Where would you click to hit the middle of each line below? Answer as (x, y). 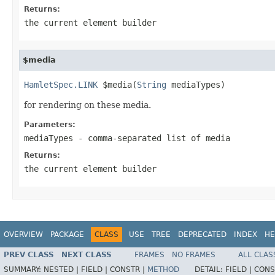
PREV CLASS (29, 255)
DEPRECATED (202, 234)
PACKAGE (67, 234)
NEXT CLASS (87, 255)
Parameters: (50, 124)
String (152, 84)
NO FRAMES (194, 255)
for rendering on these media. (87, 105)
